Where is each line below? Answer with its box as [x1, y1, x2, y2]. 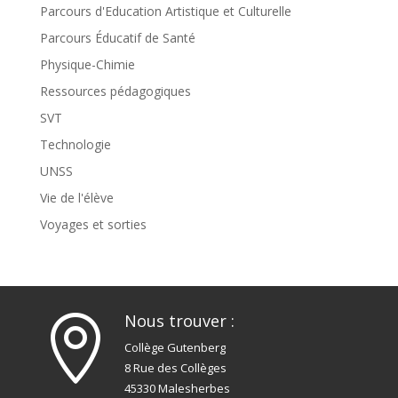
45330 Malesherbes [123, 379, 230, 396]
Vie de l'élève [39, 188, 114, 206]
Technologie [39, 135, 111, 153]
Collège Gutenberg [123, 338, 226, 355]
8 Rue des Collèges [123, 359, 227, 376]
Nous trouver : [123, 309, 235, 331]
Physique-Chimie [39, 55, 135, 73]
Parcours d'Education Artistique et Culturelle [39, 2, 291, 20]
